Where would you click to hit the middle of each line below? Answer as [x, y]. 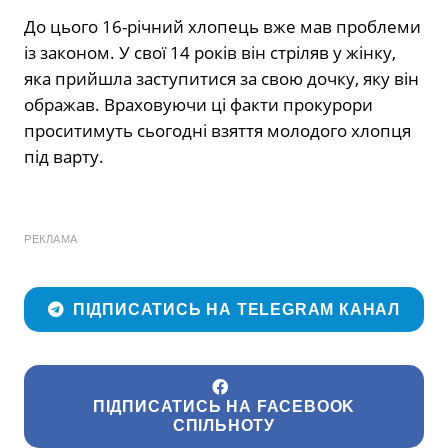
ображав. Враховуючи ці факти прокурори [198, 105]
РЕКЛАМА [51, 239]
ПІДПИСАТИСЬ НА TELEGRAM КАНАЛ [236, 309]
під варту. [64, 157]
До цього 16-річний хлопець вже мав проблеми [222, 27]
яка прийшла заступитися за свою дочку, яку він [221, 79]
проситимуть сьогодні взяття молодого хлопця [217, 131]
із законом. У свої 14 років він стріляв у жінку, [210, 53]
